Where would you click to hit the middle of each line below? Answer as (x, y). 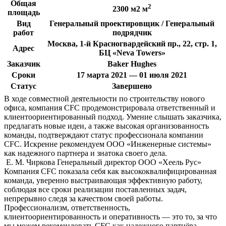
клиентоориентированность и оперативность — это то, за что (110, 216)
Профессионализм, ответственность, (67, 207)
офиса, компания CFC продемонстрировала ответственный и (110, 107)
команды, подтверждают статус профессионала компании (104, 135)
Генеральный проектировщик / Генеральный (132, 23)
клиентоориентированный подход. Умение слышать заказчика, (113, 117)
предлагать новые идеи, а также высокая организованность (106, 126)
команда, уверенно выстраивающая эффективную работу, (103, 180)
